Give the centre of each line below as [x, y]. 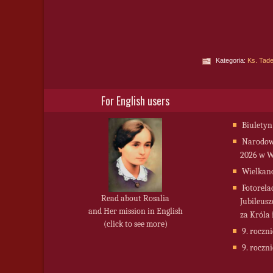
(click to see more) [135, 224]
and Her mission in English [135, 211]
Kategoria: [232, 60]
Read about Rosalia [135, 198]
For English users [135, 101]
